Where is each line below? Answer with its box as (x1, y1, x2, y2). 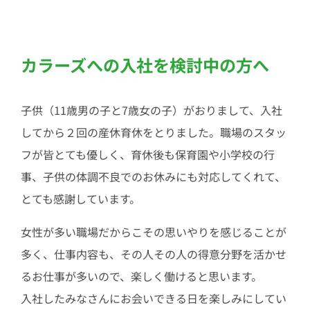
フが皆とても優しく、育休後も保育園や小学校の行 (20, 146, 275, 163)
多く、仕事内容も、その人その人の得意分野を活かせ (20, 246, 286, 263)
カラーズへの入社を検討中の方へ (20, 53, 269, 77)
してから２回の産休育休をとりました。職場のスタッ (20, 124, 286, 141)
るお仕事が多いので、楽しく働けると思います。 (20, 268, 262, 285)
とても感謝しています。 (20, 190, 140, 208)
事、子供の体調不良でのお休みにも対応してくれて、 (20, 168, 286, 185)
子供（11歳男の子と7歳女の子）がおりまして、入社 (20, 102, 282, 119)
